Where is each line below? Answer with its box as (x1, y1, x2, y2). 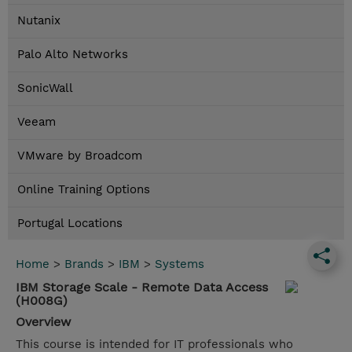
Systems (155, 257, 204, 272)
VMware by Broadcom (17, 148, 142, 163)
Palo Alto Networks (17, 47, 128, 62)
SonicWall (17, 81, 73, 96)
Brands (64, 257, 104, 272)
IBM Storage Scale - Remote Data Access (16, 280, 268, 295)
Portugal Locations (17, 216, 123, 231)
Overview (16, 314, 71, 330)
